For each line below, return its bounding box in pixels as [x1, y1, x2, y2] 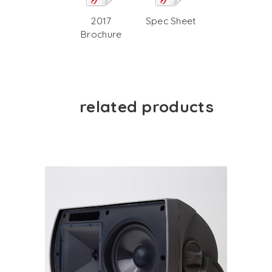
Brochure [81, 28, 122, 41]
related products [80, 97, 214, 117]
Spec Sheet [145, 15, 196, 27]
